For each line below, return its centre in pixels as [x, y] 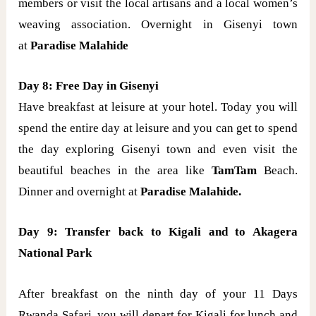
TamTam [237, 171]
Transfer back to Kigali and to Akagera [181, 232]
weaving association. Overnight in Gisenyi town [158, 25]
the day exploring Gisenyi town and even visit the [158, 150]
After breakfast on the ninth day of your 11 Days [158, 293]
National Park [55, 253]
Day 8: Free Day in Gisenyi [89, 86]
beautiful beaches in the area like [115, 171]
